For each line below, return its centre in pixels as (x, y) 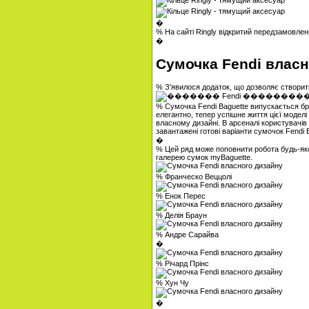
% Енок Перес (181, 196)
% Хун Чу (172, 282)
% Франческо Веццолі (194, 176)
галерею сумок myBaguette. (204, 157)
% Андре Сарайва (187, 234)
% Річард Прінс (182, 263)
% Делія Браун (181, 215)
